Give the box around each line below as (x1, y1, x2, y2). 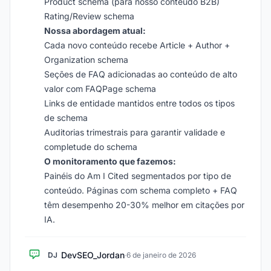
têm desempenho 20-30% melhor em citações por (44, 200, 244, 210)
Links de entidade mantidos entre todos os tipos (44, 98, 235, 108)
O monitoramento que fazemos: (44, 156, 176, 166)
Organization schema (44, 54, 128, 65)
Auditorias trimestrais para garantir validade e (44, 127, 225, 137)
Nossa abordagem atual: (44, 25, 146, 36)
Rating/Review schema (44, 11, 134, 21)
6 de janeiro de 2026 (126, 250, 196, 260)
